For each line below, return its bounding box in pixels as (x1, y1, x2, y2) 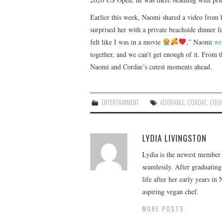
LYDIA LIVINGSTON (142, 131, 207, 144)
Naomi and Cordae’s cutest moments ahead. (90, 61, 212, 71)
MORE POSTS (142, 204, 184, 214)
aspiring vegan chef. (142, 186, 199, 196)
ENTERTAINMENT (102, 97, 139, 107)
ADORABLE (160, 97, 185, 107)
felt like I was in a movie (90, 37, 163, 47)
